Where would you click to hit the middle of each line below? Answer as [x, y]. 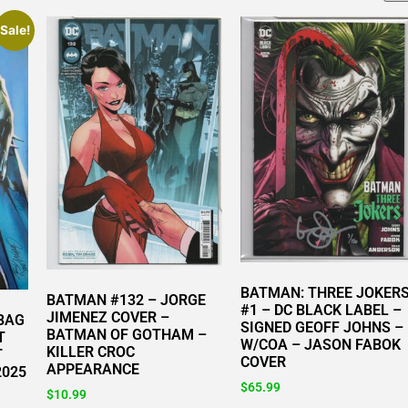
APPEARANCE [93, 370]
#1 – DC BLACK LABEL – [321, 311]
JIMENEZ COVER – [108, 318]
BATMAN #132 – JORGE [127, 301]
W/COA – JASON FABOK [320, 345]
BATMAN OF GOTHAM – [127, 335]
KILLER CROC [91, 352]
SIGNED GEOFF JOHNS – [321, 328]
